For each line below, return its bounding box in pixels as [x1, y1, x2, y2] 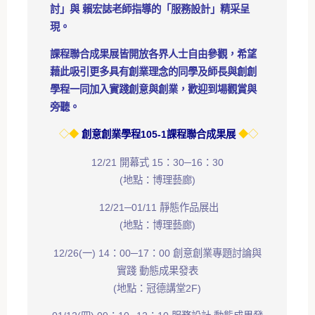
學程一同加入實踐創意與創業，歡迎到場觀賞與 [50, 83, 257, 95]
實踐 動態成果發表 [116, 264, 198, 276]
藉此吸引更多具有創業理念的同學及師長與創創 [50, 65, 257, 77]
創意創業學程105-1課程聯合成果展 [82, 129, 236, 141]
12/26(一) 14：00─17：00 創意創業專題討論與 [53, 247, 262, 259]
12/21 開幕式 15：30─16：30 [91, 156, 224, 168]
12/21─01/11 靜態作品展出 [96, 201, 219, 213]
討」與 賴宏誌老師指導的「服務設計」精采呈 [50, 3, 250, 15]
